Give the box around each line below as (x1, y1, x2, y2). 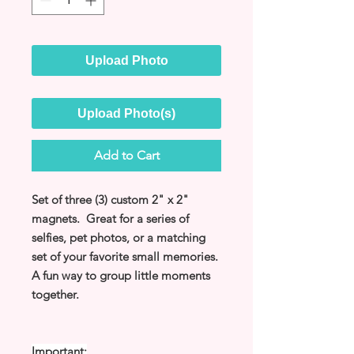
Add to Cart (93, 147, 160, 163)
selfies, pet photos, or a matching (32, 229, 205, 245)
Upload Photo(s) (77, 106, 175, 120)
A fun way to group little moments (32, 267, 210, 283)
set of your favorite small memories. (32, 248, 221, 264)
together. (32, 286, 79, 302)
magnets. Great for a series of (32, 210, 189, 226)
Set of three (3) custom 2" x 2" (32, 191, 189, 207)
